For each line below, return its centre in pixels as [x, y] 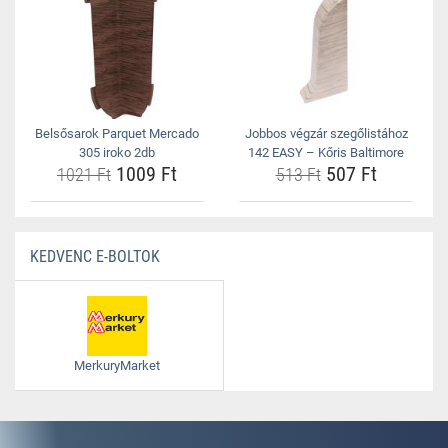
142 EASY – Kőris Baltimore [326, 152]
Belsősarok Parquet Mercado [117, 133]
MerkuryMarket [116, 365]
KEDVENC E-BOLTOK [95, 256]
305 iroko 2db [117, 152]
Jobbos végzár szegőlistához [326, 133]
